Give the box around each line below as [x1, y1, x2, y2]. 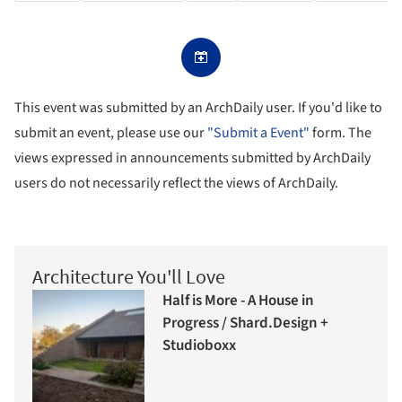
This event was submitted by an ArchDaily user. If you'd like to [14, 98, 382, 118]
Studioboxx [162, 334, 236, 356]
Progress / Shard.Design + [162, 311, 328, 334]
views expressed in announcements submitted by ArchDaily [14, 148, 371, 168]
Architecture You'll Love [32, 264, 225, 289]
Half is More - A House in [162, 289, 314, 311]
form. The [310, 123, 371, 143]
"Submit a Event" [207, 123, 310, 143]
